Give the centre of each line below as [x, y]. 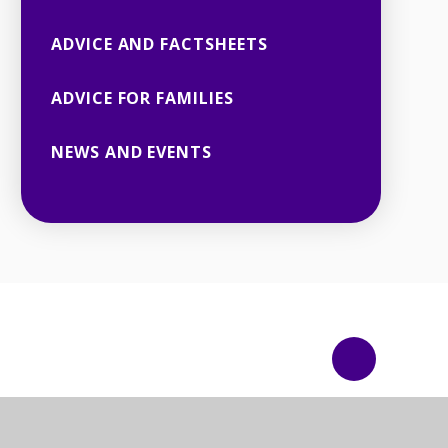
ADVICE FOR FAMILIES [142, 97]
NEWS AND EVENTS [131, 151]
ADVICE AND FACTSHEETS [159, 43]
